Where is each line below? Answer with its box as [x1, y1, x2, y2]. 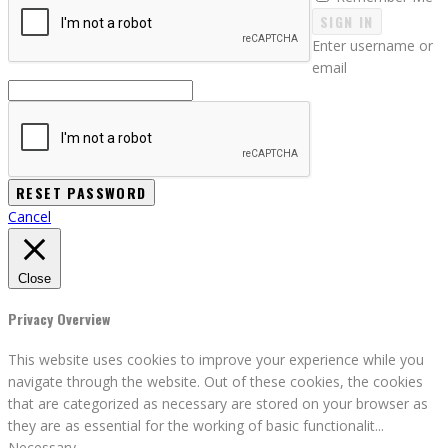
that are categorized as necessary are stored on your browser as [8, 393, 428, 413]
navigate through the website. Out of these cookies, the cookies [8, 371, 423, 391]
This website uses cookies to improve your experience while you [8, 349, 424, 369]
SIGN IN [320, 11, 374, 33]
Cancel [8, 207, 51, 227]
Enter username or [312, 36, 433, 56]
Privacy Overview [8, 307, 110, 329]
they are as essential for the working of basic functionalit [8, 415, 375, 435]
